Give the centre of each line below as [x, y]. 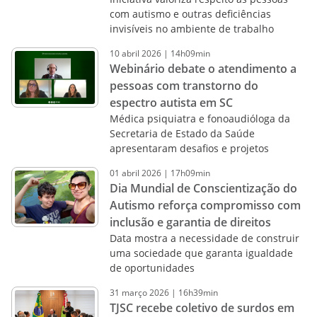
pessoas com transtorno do [184, 86]
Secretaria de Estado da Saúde [182, 133]
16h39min [198, 293]
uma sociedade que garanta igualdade [201, 253]
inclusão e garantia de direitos [190, 222]
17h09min [190, 173]
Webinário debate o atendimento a [203, 69]
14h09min [190, 53]
